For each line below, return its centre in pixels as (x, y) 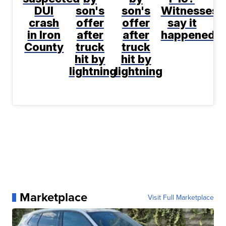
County (44, 47)
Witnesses (189, 11)
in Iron (44, 35)
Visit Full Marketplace (181, 197)
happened (188, 35)
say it (182, 23)
